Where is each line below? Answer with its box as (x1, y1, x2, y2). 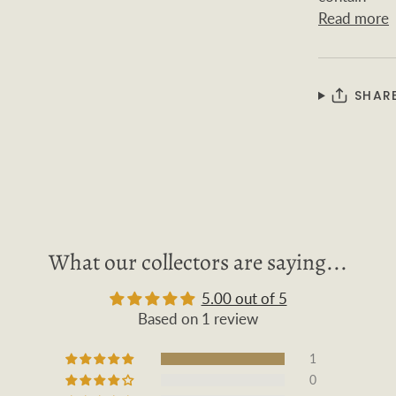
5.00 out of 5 (201, 288, 287, 308)
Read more (318, 8, 389, 27)
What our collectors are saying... (49, 246, 347, 278)
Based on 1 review (138, 308, 258, 328)
